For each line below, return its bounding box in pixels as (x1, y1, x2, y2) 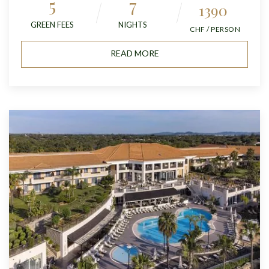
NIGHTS (118, 20, 147, 30)
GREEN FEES (31, 20, 74, 30)
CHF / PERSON (190, 25, 240, 34)
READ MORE (110, 48, 159, 59)
